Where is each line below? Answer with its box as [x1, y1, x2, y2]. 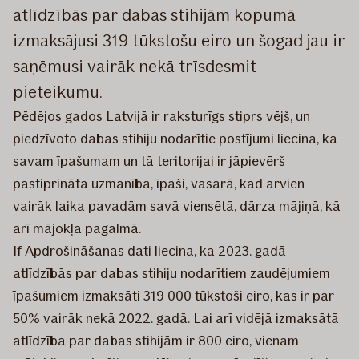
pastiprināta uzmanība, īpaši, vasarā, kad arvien [13, 174, 305, 192]
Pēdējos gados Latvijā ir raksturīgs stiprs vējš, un [13, 107, 310, 125]
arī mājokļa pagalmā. [13, 219, 141, 237]
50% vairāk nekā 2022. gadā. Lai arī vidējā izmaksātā [13, 309, 339, 327]
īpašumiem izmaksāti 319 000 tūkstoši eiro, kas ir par [13, 286, 334, 305]
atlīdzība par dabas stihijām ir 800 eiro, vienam [13, 331, 299, 349]
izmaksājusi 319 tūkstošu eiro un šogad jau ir [13, 29, 345, 51]
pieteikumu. [13, 80, 103, 103]
